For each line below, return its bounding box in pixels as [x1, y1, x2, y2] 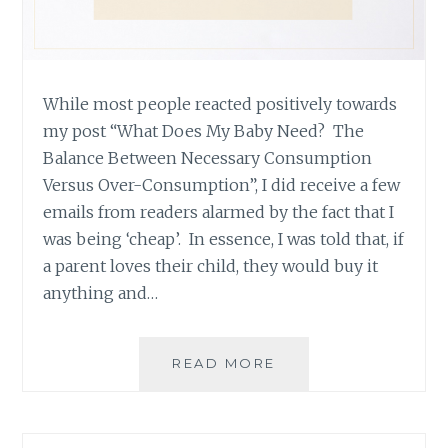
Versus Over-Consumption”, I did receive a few [43, 175, 401, 196]
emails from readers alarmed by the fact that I [43, 202, 395, 223]
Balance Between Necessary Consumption [43, 148, 373, 169]
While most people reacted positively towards [43, 94, 398, 115]
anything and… [43, 283, 159, 304]
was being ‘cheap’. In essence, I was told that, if [43, 229, 405, 250]
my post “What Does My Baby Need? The [43, 121, 365, 142]
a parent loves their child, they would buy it [43, 256, 379, 277]
